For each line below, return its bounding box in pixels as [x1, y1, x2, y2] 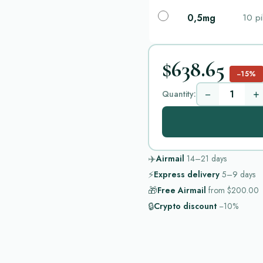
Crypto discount [154, 200, 217, 212]
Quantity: [161, 87, 196, 100]
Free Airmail [157, 184, 206, 196]
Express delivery [154, 168, 220, 180]
